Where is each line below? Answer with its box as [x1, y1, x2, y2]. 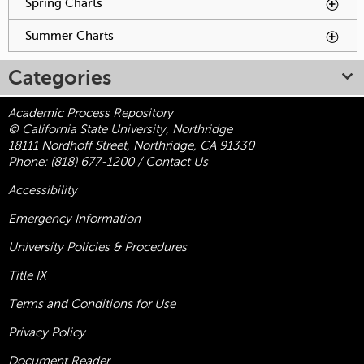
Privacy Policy [8, 326, 85, 340]
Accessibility [8, 184, 77, 197]
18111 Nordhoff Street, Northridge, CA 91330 [8, 139, 254, 153]
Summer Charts [25, 28, 114, 43]
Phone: [8, 155, 50, 169]
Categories [8, 66, 111, 90]
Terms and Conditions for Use [8, 297, 175, 311]
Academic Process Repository [8, 106, 173, 120]
